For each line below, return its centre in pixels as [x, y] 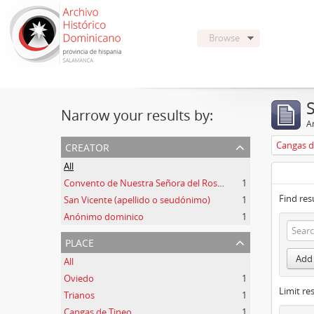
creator [87, 146]
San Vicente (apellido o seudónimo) [137, 200]
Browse [224, 38]
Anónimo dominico [104, 217]
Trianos [79, 295]
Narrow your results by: [137, 115]
